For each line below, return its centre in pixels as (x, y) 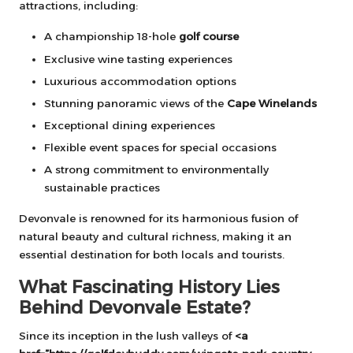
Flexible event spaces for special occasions (160, 147)
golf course (209, 37)
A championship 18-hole (111, 37)
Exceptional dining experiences (130, 125)
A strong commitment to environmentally (156, 170)
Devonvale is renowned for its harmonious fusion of (158, 219)
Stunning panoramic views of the (136, 103)
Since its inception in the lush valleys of (127, 336)
